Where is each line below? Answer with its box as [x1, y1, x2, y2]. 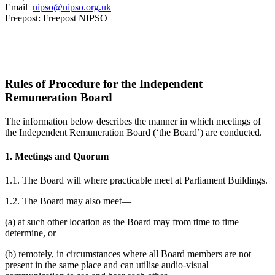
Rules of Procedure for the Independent [5, 77, 203, 91]
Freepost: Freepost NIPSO [5, 13, 107, 24]
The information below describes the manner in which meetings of [5, 115, 261, 126]
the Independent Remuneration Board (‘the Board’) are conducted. [5, 126, 262, 137]
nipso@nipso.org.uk [33, 2, 111, 13]
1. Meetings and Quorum [5, 151, 109, 162]
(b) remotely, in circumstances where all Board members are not [5, 249, 251, 260]
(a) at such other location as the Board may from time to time [5, 217, 239, 228]
